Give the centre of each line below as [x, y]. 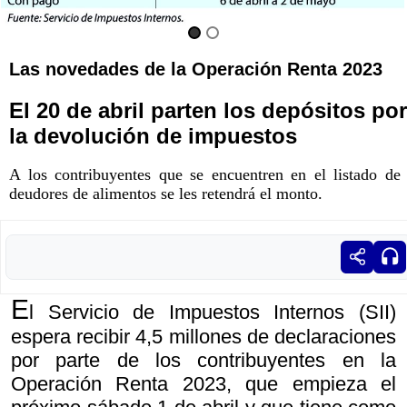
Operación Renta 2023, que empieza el [203, 383]
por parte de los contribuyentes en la [203, 360]
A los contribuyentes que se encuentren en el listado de [205, 174]
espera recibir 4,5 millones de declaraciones [203, 336]
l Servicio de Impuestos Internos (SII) [213, 312]
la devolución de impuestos [153, 135]
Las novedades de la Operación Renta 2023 [196, 69]
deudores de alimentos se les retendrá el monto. [166, 193]
